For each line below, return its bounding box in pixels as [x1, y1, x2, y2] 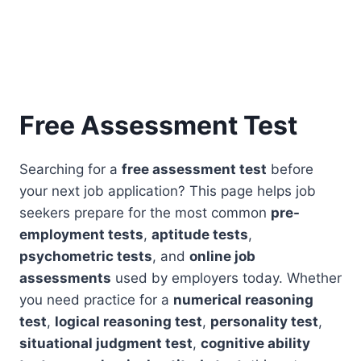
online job [189, 248, 255, 264]
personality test [210, 313, 318, 330]
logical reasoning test [55, 313, 202, 330]
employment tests [19, 226, 143, 243]
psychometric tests [19, 248, 152, 264]
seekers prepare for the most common [19, 205, 271, 221]
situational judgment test [19, 335, 193, 351]
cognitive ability [201, 335, 310, 351]
